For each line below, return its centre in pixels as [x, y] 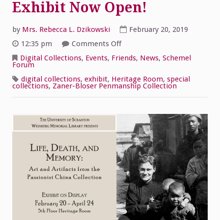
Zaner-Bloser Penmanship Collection [115, 86]
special [179, 79]
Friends [124, 58]
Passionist [138, 50]
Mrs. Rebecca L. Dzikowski [66, 30]
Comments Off [96, 44]
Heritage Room [137, 79]
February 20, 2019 [159, 30]
